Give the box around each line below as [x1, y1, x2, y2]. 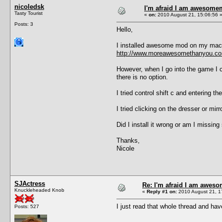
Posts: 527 [14, 203, 39, 209]
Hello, [116, 25, 133, 33]
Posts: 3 [14, 21, 33, 27]
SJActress [14, 179, 45, 187]
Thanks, [116, 136, 140, 144]
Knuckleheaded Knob [14, 187, 64, 193]
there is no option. [116, 73, 168, 81]
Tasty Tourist [14, 10, 43, 16]
